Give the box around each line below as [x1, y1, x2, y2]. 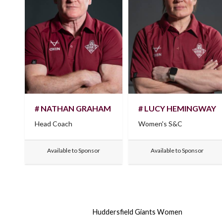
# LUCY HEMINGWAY [138, 104, 217, 113]
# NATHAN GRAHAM [35, 104, 111, 113]
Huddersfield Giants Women [92, 207, 182, 216]
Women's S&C [138, 119, 183, 128]
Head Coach [35, 119, 72, 128]
